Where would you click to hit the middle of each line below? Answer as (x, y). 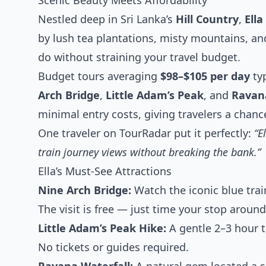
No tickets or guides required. (113, 247)
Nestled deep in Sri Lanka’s (107, 19)
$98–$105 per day (205, 76)
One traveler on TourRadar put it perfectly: (146, 133)
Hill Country (207, 19)
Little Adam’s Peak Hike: (102, 228)
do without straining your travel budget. (139, 57)
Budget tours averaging (99, 76)
